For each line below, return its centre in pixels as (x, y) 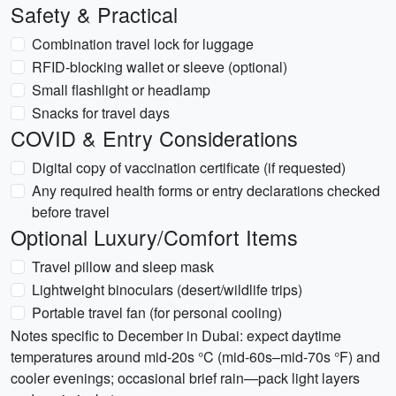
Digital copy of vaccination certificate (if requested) (189, 168)
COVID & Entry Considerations (154, 138)
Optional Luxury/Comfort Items (154, 237)
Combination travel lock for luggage (143, 44)
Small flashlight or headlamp (121, 90)
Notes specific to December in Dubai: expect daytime (176, 335)
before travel (71, 212)
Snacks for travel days (101, 113)
